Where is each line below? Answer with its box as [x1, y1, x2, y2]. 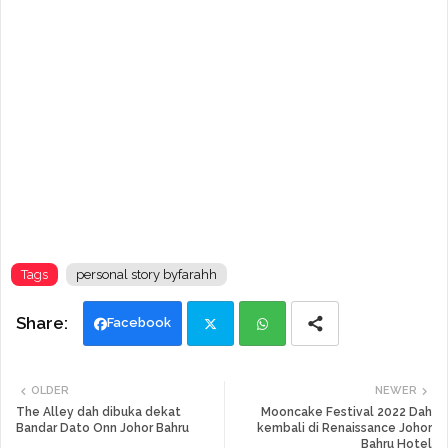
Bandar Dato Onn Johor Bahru [16, 421, 189, 436]
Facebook [107, 315, 171, 331]
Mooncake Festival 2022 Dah [261, 405, 432, 420]
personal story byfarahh [76, 267, 217, 283]
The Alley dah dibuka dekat [16, 405, 181, 420]
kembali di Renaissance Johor [257, 421, 432, 436]
